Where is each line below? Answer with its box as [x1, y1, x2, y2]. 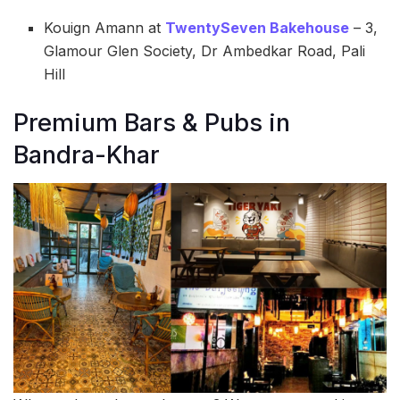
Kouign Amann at [44, 18, 166, 37]
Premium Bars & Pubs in [13, 107, 290, 137]
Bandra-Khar [13, 139, 160, 170]
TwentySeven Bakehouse [165, 18, 350, 37]
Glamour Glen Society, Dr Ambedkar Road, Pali [44, 41, 366, 60]
